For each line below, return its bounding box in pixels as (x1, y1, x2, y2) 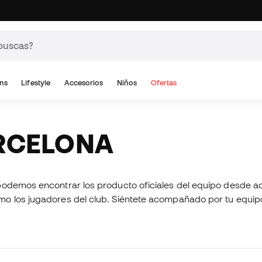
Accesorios (64, 78, 104, 87)
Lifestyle (21, 78, 51, 87)
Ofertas (151, 78, 177, 87)
